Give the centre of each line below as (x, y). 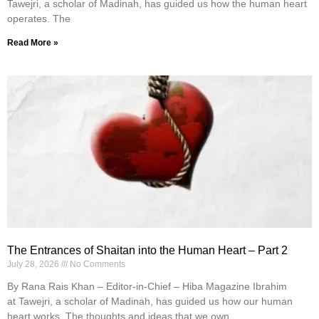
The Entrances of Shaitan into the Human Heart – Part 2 (147, 251)
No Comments (96, 265)
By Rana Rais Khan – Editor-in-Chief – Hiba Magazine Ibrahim (147, 287)
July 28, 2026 (34, 265)
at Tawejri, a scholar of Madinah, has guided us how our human (150, 302)
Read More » (33, 43)
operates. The (39, 19)
